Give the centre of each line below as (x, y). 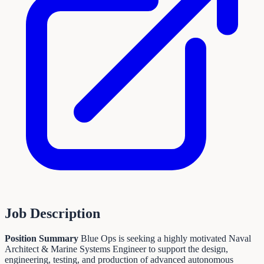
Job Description (52, 213)
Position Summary (42, 238)
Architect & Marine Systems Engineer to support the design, (116, 249)
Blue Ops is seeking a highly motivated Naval (165, 238)
